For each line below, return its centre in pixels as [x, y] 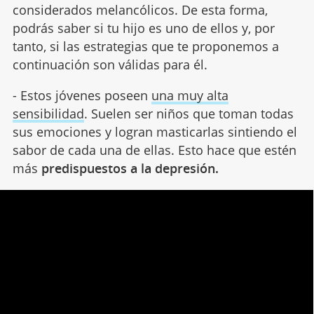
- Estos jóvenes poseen [82, 96]
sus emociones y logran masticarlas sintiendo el [155, 132]
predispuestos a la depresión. [130, 169]
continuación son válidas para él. [110, 65]
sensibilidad [48, 114]
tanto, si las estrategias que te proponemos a [145, 47]
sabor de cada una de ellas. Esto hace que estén [154, 150]
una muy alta [190, 96]
